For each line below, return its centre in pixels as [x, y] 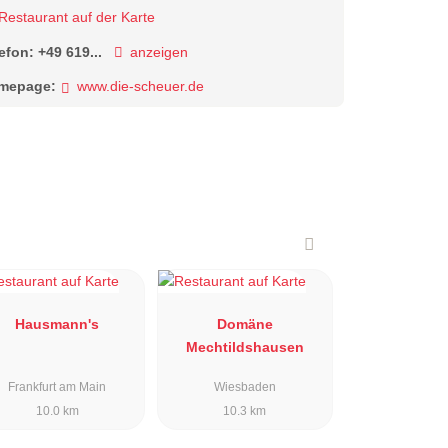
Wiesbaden [244, 386]
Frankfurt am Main [57, 386]
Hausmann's [57, 323]
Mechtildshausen [244, 346]
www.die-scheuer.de [141, 86]
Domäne [244, 323]
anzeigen [159, 51]
